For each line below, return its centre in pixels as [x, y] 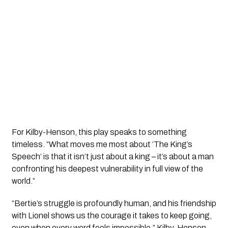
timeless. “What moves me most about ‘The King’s [102, 144]
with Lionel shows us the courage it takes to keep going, [111, 215]
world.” [23, 181]
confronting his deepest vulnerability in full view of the [107, 168]
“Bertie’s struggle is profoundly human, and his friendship [114, 203]
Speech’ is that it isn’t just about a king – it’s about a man [112, 156]
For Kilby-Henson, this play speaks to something [99, 132]
